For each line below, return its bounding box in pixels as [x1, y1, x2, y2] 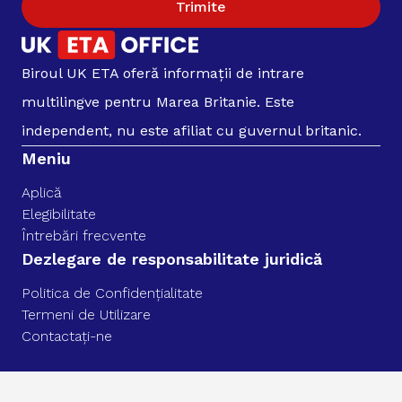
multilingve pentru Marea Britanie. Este [22, 93, 294, 111]
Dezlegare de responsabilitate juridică [22, 249, 322, 269]
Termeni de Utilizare [22, 306, 151, 324]
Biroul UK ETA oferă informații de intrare [22, 65, 304, 83]
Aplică [22, 184, 62, 202]
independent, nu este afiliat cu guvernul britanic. [22, 122, 362, 140]
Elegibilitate [22, 205, 96, 223]
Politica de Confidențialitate [22, 284, 203, 302]
